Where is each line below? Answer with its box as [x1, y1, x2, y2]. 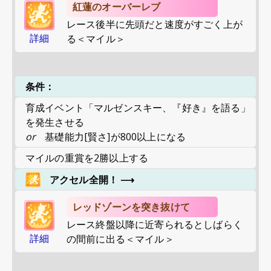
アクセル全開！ [50, 172, 119, 186]
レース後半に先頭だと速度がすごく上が [67, 18, 243, 31]
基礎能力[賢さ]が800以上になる [45, 130, 186, 143]
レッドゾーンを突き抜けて [73, 200, 190, 214]
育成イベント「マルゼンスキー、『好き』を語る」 [25, 101, 250, 114]
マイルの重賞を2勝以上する [25, 151, 149, 165]
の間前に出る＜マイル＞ [67, 232, 174, 246]
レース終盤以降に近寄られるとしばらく [67, 218, 243, 231]
